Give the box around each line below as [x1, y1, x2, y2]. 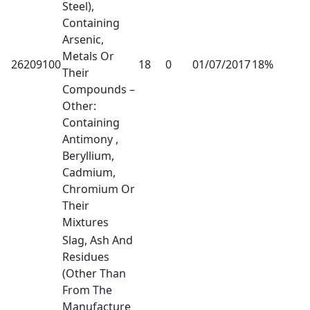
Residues [62, 248, 109, 264]
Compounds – [62, 81, 135, 97]
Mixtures [62, 214, 109, 230]
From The [62, 282, 112, 298]
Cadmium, [62, 164, 116, 180]
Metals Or [62, 48, 114, 64]
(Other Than [62, 265, 126, 281]
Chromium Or [62, 181, 135, 197]
